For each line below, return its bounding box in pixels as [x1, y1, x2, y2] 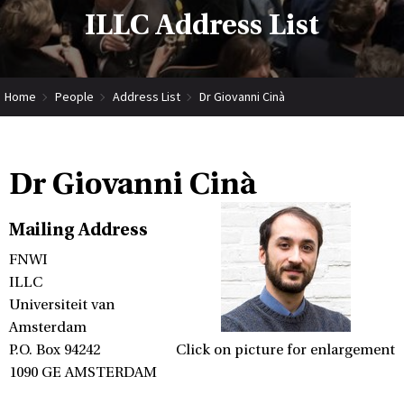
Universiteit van [9, 297, 115, 313]
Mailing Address [9, 219, 148, 240]
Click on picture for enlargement [176, 342, 395, 358]
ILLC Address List [85, 8, 319, 41]
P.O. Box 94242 [9, 342, 100, 358]
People [55, 87, 94, 105]
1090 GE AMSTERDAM [9, 364, 157, 381]
